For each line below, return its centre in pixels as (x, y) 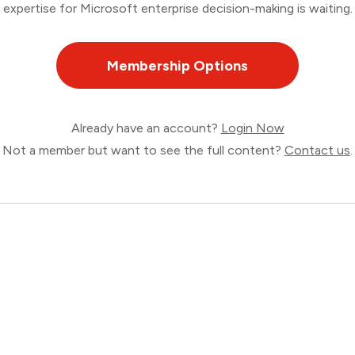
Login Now (252, 128)
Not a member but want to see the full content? (143, 151)
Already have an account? (146, 128)
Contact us (317, 151)
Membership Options (177, 65)
